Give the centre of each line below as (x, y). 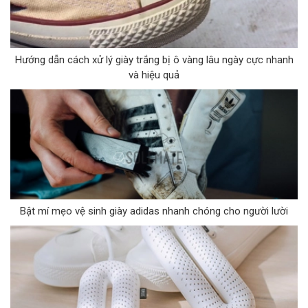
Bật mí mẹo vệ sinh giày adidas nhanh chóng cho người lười (154, 211)
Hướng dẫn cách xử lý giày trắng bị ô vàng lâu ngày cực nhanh (154, 60)
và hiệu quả (154, 75)
